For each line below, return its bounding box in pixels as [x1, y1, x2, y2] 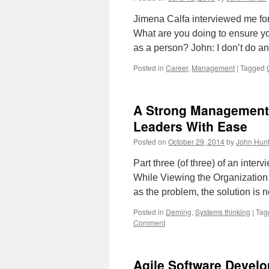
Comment [133, 217, 165, 228]
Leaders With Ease [133, 117, 247, 135]
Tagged [240, 62, 265, 73]
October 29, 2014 [168, 136, 225, 147]
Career [166, 62, 188, 73]
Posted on [133, 136, 166, 147]
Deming [166, 207, 192, 217]
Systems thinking [195, 207, 250, 217]
